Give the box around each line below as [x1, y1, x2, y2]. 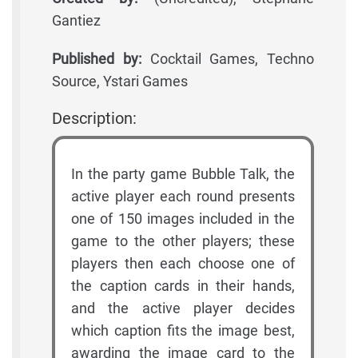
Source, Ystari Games [52, 73, 188, 90]
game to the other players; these [71, 233, 295, 250]
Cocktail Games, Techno [141, 50, 314, 68]
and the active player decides [71, 300, 295, 317]
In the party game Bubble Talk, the [71, 165, 295, 183]
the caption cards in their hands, [71, 277, 295, 295]
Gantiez [52, 12, 101, 30]
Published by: [52, 50, 141, 68]
